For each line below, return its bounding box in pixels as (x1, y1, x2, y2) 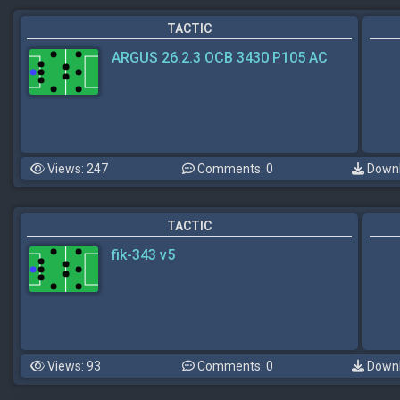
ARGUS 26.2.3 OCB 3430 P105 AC (112, 49, 328, 66)
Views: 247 (45, 162, 108, 176)
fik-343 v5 (112, 246, 175, 263)
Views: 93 (45, 359, 101, 373)
